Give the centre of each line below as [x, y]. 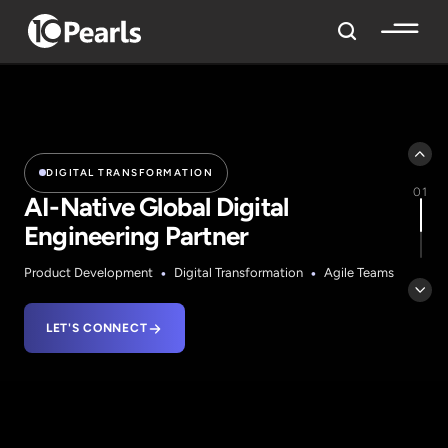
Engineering [94, 235]
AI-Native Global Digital [165, 206]
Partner [206, 235]
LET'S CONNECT [97, 327]
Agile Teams [359, 272]
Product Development [88, 272]
